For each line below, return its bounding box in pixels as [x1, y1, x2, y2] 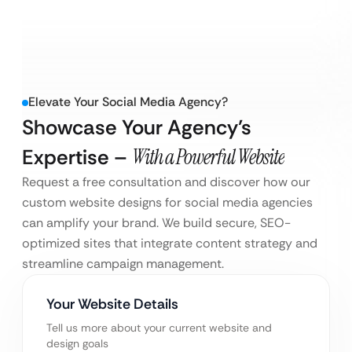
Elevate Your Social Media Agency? [28, 93, 228, 111]
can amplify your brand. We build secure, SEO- [22, 214, 291, 232]
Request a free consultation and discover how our [22, 174, 310, 191]
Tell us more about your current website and [46, 321, 272, 335]
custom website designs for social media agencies [22, 194, 313, 211]
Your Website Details [46, 295, 178, 314]
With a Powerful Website [132, 144, 284, 171]
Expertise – [22, 144, 132, 171]
